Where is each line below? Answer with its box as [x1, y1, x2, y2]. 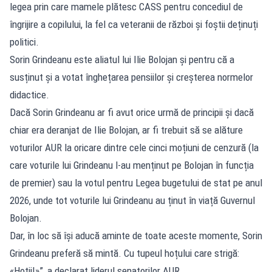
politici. [10, 35, 39, 48]
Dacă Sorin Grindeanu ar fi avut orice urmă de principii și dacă [10, 106, 254, 118]
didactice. [10, 88, 49, 101]
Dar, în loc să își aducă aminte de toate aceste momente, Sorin [10, 229, 262, 242]
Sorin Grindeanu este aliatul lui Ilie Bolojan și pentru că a [10, 53, 234, 66]
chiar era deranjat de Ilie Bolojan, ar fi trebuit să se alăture [10, 123, 243, 136]
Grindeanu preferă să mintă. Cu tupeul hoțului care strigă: [10, 246, 239, 259]
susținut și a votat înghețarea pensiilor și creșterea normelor [10, 70, 253, 83]
